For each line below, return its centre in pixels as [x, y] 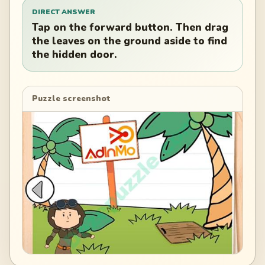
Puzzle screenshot [71, 98]
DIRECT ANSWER [64, 12]
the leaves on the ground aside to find [130, 41]
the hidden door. [75, 55]
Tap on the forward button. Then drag [130, 28]
